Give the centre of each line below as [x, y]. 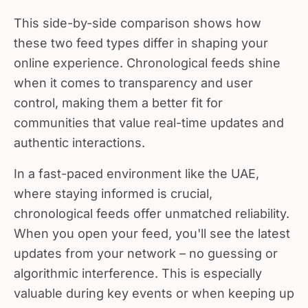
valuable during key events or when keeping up [154, 288]
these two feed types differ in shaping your [141, 37]
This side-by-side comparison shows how [137, 18]
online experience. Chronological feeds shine [147, 57]
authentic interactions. [79, 137]
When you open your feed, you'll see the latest [152, 228]
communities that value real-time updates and [149, 117]
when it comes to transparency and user [133, 77]
